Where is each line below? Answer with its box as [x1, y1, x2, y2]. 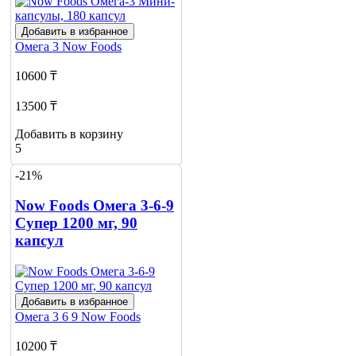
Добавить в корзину [15, 127, 123, 141]
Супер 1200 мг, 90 [15, 215, 137, 232]
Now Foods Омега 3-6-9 [15, 197, 174, 215]
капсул [15, 232, 64, 250]
